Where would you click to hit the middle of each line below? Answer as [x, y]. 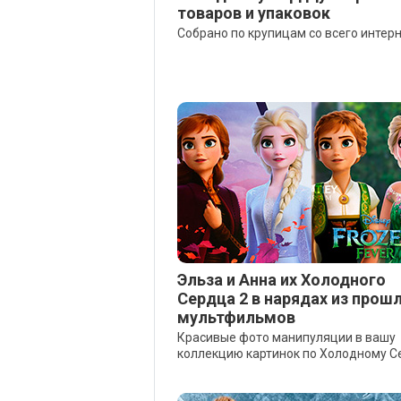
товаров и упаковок [254, 13]
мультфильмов [236, 317]
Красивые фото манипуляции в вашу [286, 337]
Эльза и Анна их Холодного [282, 280]
